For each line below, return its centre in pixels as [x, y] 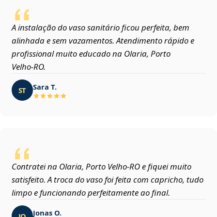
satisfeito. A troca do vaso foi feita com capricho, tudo [108, 180]
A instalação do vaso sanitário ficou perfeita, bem [101, 28]
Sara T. [45, 86]
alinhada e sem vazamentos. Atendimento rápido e [103, 41]
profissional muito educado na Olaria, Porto [91, 54]
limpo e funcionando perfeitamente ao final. [91, 193]
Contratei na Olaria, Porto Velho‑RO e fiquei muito [101, 167]
